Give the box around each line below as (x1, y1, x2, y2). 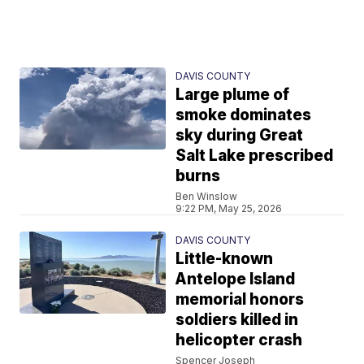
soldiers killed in (175, 310, 299, 329)
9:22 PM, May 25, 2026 (175, 201, 283, 214)
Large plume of (175, 84, 290, 104)
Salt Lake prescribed (175, 145, 334, 165)
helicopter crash (175, 330, 303, 349)
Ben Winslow (175, 189, 238, 202)
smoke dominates (175, 105, 312, 124)
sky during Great (175, 125, 304, 145)
